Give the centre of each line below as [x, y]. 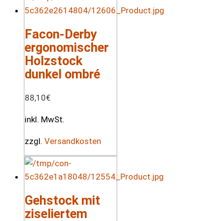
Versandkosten [73, 141]
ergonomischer [67, 47]
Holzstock [54, 60]
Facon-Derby [61, 34]
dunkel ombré [62, 74]
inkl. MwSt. [45, 119]
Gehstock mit [62, 200]
